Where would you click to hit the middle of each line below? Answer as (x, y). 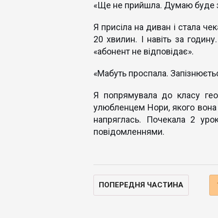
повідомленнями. (129, 132)
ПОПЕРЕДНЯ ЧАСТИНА (141, 185)
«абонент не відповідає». (144, 51)
